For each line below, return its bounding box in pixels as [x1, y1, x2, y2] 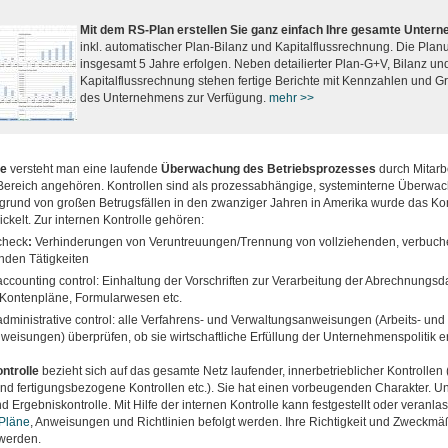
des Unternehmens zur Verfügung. [79, 91, 269, 105]
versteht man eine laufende [6, 162, 161, 176]
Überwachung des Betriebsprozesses [160, 162, 376, 176]
